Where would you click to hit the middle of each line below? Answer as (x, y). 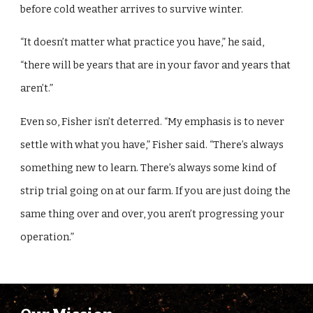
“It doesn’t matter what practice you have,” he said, (143, 42)
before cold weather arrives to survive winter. (133, 9)
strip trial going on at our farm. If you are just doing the (156, 190)
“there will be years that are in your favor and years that (156, 65)
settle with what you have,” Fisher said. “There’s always (152, 144)
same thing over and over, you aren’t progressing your (153, 213)
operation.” (48, 236)
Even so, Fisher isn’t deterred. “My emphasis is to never (153, 121)
